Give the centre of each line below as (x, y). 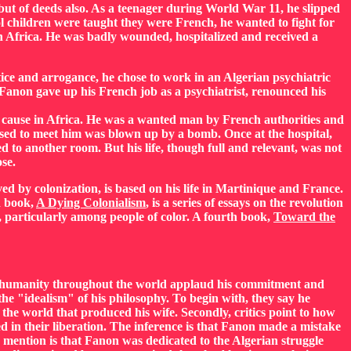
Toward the (304, 217)
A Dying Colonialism (91, 203)
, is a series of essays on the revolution (244, 203)
